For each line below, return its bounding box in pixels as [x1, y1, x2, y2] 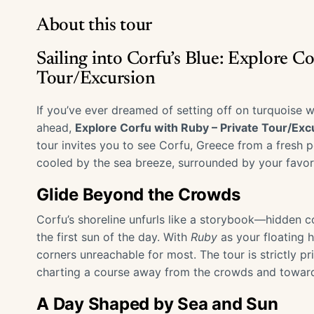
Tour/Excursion [36, 70, 156, 88]
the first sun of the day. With [36, 230, 191, 244]
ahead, [36, 121, 75, 135]
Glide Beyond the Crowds [36, 184, 240, 205]
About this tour [36, 17, 153, 35]
